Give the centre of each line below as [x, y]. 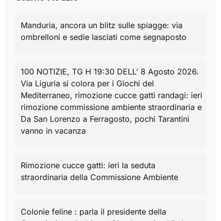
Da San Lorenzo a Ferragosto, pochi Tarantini [105, 119]
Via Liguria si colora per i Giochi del [87, 84]
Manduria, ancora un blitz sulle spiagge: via [102, 25]
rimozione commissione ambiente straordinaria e [111, 107]
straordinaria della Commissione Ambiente [99, 177]
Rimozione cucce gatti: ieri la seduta [88, 166]
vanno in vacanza [53, 131]
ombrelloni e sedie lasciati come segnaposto [104, 37]
